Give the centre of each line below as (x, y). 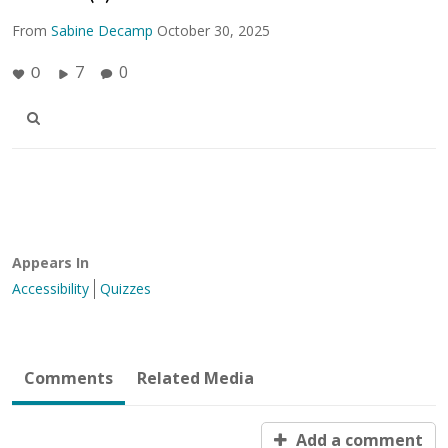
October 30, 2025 (213, 30)
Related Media (195, 377)
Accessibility (50, 288)
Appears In (50, 262)
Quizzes (125, 288)
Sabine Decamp (102, 30)
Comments (68, 377)
